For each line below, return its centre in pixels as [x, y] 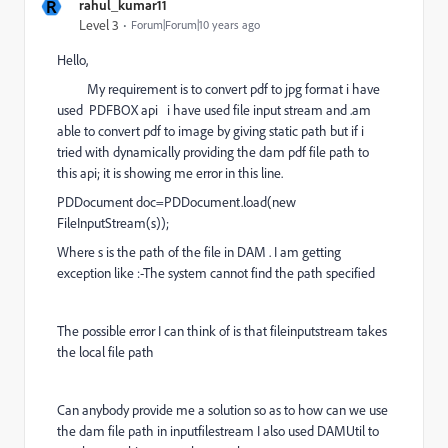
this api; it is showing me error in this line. [170, 173]
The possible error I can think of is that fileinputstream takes [222, 331]
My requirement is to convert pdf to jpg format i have [218, 89]
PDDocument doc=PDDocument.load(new [176, 202]
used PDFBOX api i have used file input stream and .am [214, 110]
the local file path [107, 352]
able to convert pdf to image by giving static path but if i [210, 131]
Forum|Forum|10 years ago [195, 24]
